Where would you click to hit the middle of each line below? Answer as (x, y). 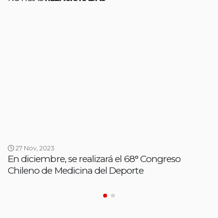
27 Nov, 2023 (34, 148)
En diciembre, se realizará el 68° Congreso (94, 159)
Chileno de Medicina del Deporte (76, 171)
